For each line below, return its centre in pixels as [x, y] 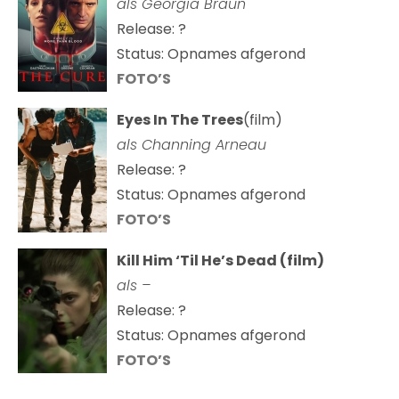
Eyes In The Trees [180, 120]
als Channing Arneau [191, 145]
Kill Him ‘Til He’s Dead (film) [220, 261]
